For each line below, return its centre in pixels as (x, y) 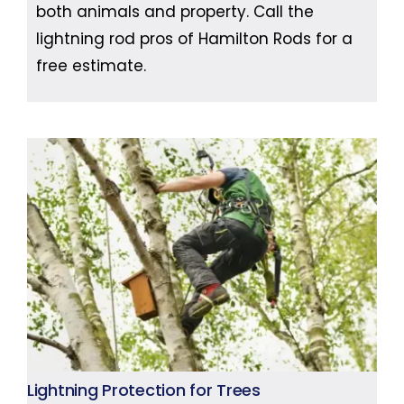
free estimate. (91, 65)
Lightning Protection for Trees (143, 390)
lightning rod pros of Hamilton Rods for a (194, 38)
